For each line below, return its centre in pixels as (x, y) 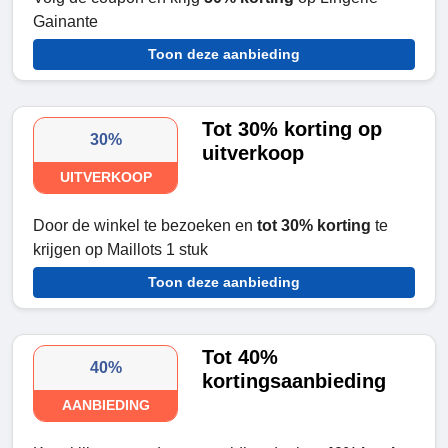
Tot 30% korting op (292, 129)
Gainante (65, 22)
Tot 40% (240, 357)
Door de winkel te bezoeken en (143, 226)
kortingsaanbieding (294, 381)
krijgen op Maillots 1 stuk (120, 250)
